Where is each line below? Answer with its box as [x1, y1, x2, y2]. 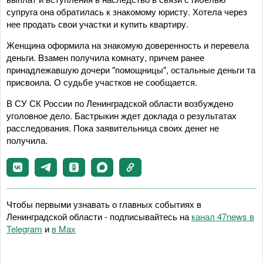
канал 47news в [191, 210, 254, 222]
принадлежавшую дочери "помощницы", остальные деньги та [6, 63, 255, 76]
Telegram [6, 222, 42, 235]
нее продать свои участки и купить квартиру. [6, 17, 191, 30]
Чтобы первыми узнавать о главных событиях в [6, 197, 201, 210]
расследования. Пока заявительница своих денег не [6, 121, 219, 134]
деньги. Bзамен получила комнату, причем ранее [6, 50, 204, 63]
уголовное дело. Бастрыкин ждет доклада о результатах [6, 109, 237, 122]
